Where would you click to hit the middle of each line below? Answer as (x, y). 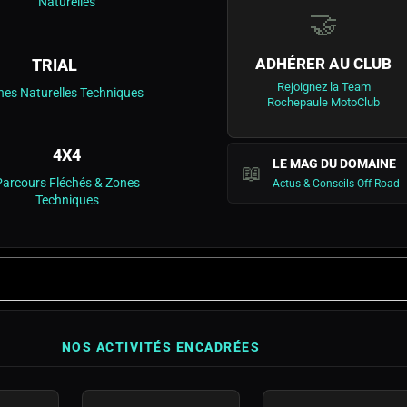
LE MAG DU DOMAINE (335, 164)
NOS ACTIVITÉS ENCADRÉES (161, 347)
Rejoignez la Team (323, 87)
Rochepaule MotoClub (324, 102)
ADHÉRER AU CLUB (324, 64)
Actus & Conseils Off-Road (337, 184)
